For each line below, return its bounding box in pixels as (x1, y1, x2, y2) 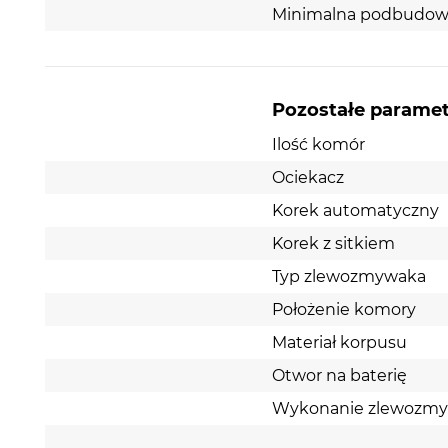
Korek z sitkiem (272, 233, 396, 253)
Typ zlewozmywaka (272, 266, 427, 286)
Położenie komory (272, 299, 417, 319)
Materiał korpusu (272, 332, 408, 352)
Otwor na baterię (272, 365, 408, 385)
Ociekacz (272, 167, 345, 187)
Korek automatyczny (272, 200, 440, 220)
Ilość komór (272, 134, 366, 154)
